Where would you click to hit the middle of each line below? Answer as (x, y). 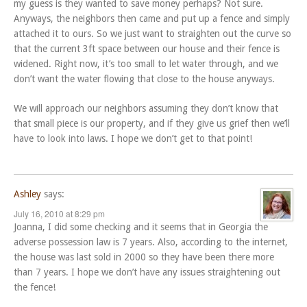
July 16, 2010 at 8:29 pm (59, 214)
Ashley (27, 194)
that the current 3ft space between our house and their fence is (147, 49)
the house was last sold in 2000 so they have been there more (144, 257)
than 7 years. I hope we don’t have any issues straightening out (147, 272)
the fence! (35, 287)
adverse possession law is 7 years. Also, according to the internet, (151, 242)
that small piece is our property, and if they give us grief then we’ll (152, 124)
